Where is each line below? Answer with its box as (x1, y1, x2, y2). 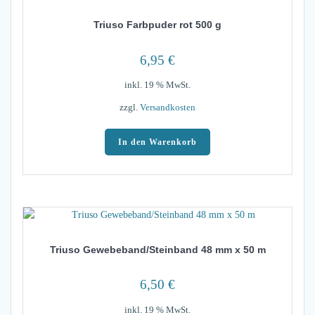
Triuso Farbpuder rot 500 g (94, 19, 221, 31)
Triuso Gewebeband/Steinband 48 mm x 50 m (49, 243, 266, 255)
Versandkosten (140, 102, 195, 112)
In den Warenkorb (118, 136, 197, 147)
